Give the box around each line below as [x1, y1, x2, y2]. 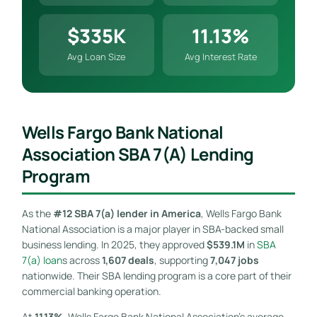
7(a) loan [21, 253, 62, 267]
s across [62, 253, 102, 267]
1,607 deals [101, 253, 154, 267]
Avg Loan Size [67, 50, 126, 63]
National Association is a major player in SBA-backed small [21, 221, 284, 236]
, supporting [154, 253, 210, 267]
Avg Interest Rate [184, 50, 257, 63]
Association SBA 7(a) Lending [21, 142, 254, 166]
